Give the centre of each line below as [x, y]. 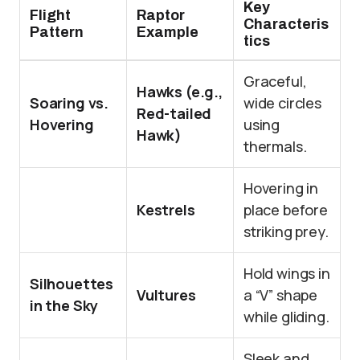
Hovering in [281, 188]
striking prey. [286, 231]
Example [168, 32]
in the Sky [64, 305]
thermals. [275, 146]
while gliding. [286, 317]
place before [286, 210]
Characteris [286, 24]
